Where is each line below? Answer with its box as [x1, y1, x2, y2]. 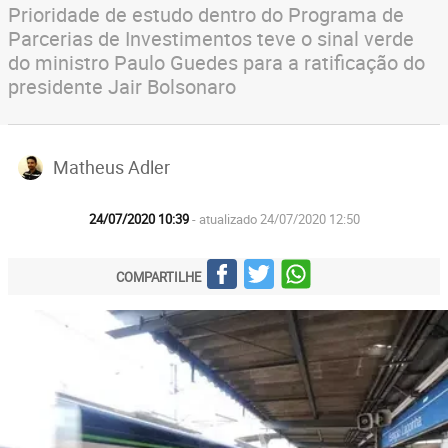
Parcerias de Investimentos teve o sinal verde [8, 25, 414, 52]
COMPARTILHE [116, 267, 201, 286]
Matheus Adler [53, 154, 170, 179]
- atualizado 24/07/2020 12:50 [191, 210, 360, 228]
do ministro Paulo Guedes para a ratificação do [8, 49, 425, 76]
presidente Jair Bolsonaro [8, 73, 236, 100]
